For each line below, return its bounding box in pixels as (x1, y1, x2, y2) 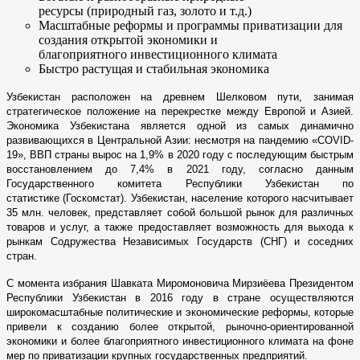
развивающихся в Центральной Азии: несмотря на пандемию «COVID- (6, 133, 354, 146)
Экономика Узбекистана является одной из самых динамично (6, 119, 354, 132)
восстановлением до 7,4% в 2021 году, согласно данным (6, 162, 354, 175)
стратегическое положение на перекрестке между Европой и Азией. (6, 104, 354, 117)
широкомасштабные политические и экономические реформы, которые (6, 305, 354, 318)
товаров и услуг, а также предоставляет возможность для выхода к (6, 220, 354, 233)
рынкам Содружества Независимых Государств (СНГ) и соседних (6, 235, 354, 247)
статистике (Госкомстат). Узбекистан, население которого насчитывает (6, 191, 354, 204)
